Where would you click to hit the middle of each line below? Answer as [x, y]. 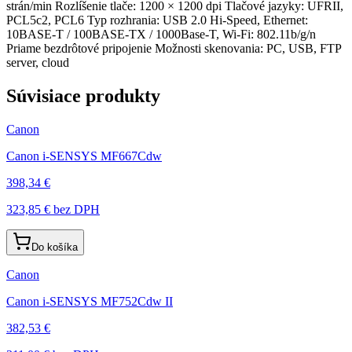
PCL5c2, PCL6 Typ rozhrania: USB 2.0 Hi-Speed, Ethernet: [157, 20]
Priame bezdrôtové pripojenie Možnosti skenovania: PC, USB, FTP [174, 48]
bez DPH [75, 209]
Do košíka [55, 247]
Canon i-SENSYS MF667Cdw [84, 156]
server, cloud [38, 62]
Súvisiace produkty [83, 95]
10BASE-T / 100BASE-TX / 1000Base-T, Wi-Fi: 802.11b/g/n [161, 34]
